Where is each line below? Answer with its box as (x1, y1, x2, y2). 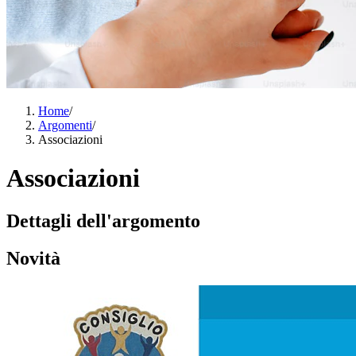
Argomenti (38, 118, 92, 132)
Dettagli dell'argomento (6, 210, 200, 231)
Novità (6, 247, 60, 269)
